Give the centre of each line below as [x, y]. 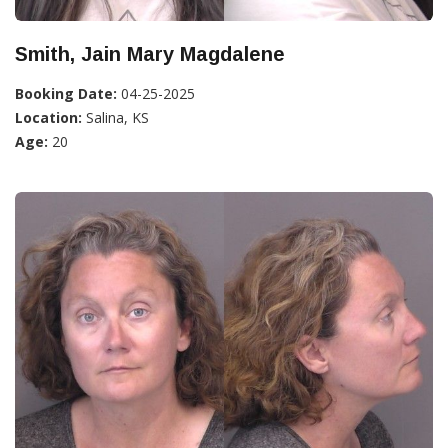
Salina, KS [115, 118]
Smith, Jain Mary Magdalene [150, 54]
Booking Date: [66, 94]
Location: [48, 118]
